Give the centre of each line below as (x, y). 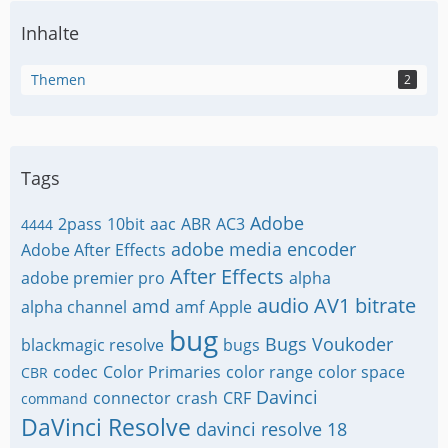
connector (132, 397)
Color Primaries (162, 371)
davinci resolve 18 (271, 428)
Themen (58, 79)
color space (361, 371)
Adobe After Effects (93, 249)
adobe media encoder (263, 248)
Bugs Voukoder (329, 343)
